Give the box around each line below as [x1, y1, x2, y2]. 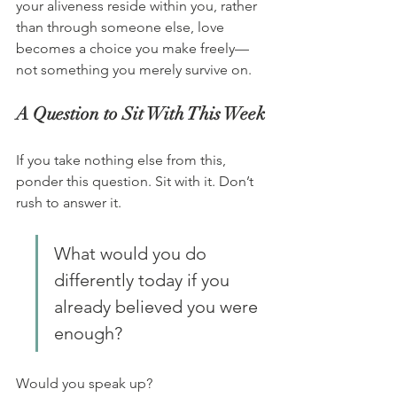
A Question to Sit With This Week [16, 103, 265, 126]
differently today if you [54, 269, 234, 292]
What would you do [54, 243, 211, 265]
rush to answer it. [16, 194, 121, 212]
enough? [54, 323, 122, 345]
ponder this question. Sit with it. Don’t [16, 173, 257, 191]
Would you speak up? [16, 375, 160, 393]
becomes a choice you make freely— [16, 40, 249, 58]
